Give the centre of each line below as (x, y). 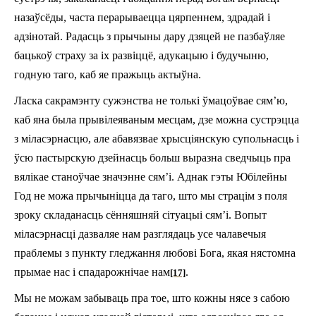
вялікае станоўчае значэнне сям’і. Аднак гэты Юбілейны (151, 176)
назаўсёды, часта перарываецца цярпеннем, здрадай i (142, 17)
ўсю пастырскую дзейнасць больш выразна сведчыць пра (152, 157)
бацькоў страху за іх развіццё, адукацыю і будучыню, (141, 55)
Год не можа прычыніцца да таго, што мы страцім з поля (151, 195)
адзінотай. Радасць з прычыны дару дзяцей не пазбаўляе (150, 36)
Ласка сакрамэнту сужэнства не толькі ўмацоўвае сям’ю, (151, 100)
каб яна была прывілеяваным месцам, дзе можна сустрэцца (157, 119)
